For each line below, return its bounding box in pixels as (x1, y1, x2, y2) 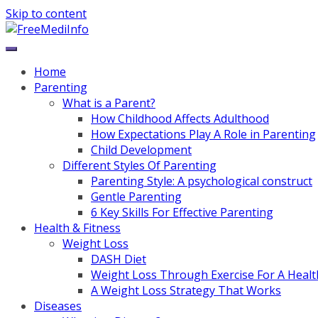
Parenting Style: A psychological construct (91, 173, 312, 189)
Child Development (91, 142, 192, 158)
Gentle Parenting (91, 189, 182, 204)
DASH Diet (91, 251, 146, 267)
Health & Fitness (34, 220, 121, 236)
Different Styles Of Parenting (62, 158, 216, 173)
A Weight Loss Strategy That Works (91, 283, 281, 298)
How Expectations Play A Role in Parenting (91, 126, 316, 142)
